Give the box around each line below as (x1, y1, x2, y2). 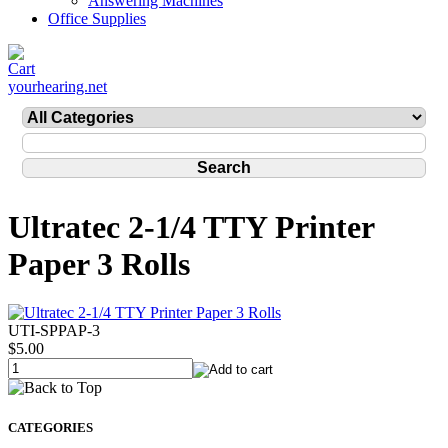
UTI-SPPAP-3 (8, 322, 100, 340)
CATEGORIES (8, 419, 93, 435)
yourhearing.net (8, 78, 107, 95)
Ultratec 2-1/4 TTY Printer (8, 209, 374, 246)
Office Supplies (48, 10, 146, 27)
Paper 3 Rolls (8, 246, 190, 283)
